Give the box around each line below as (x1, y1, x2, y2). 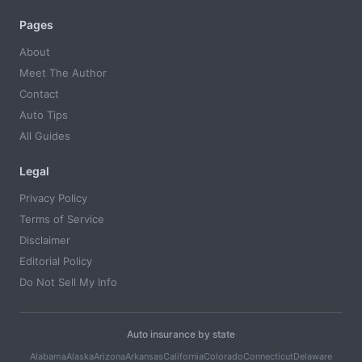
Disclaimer (19, 234, 70, 247)
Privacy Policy (19, 192, 87, 205)
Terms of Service (19, 213, 104, 226)
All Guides (19, 129, 70, 143)
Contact (19, 87, 59, 101)
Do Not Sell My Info (19, 276, 117, 289)
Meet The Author (19, 66, 107, 80)
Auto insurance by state (127, 328, 235, 341)
